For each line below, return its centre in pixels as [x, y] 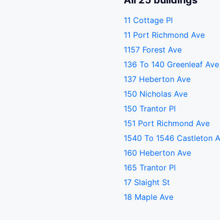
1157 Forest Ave [153, 50]
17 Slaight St [147, 182]
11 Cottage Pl [148, 20]
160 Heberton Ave [157, 153]
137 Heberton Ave [157, 79]
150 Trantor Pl [150, 109]
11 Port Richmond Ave [164, 35]
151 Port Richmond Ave [167, 123]
